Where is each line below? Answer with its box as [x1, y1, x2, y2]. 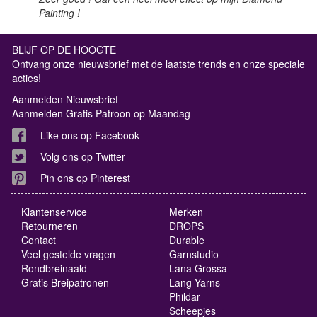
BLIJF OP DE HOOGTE [12, 42, 116, 57]
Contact [21, 233, 56, 247]
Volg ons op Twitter [40, 149, 125, 163]
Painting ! [39, 6, 80, 20]
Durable [169, 233, 204, 247]
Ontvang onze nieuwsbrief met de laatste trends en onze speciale [12, 57, 305, 71]
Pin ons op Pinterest [40, 171, 130, 185]
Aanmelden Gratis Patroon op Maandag [12, 106, 190, 120]
